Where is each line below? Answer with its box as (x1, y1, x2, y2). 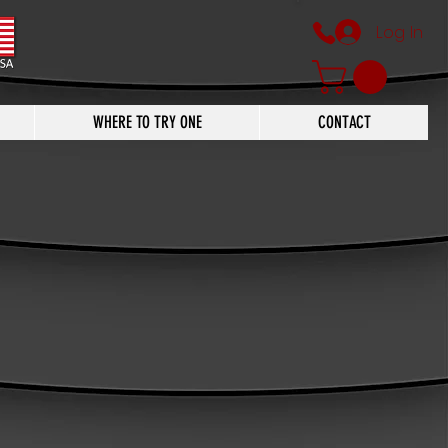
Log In (375, 19, 423, 44)
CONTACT (317, 112, 371, 132)
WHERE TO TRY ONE (92, 112, 202, 132)
